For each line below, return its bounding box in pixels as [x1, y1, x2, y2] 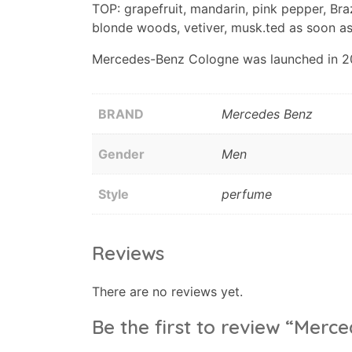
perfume [222, 185, 272, 202]
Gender [98, 145, 145, 162]
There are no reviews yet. [92, 283, 243, 299]
